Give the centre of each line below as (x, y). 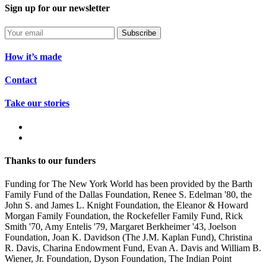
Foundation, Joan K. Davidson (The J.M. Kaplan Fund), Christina (129, 237)
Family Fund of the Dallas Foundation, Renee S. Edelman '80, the (128, 195)
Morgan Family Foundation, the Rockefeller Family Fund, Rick (124, 216)
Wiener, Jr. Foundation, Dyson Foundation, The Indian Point (118, 259)
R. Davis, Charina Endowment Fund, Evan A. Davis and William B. (133, 248)
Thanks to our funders (50, 160)
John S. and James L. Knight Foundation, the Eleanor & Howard (126, 205)
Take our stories (37, 103)
